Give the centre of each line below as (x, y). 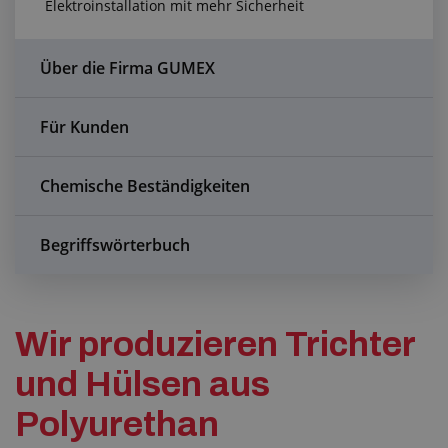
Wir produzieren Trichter (215, 344)
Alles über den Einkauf (92, 64)
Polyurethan (117, 424)
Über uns (46, 116)
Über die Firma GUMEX (127, 68)
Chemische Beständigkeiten (145, 186)
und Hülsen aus (142, 384)
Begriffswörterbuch (115, 245)
